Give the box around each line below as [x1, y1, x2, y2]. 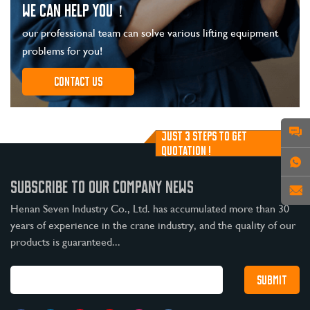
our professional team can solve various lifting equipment [21, 26, 278, 39]
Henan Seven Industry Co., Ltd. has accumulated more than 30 [10, 202, 289, 216]
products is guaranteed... [10, 235, 120, 249]
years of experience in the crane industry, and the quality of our [10, 219, 295, 232]
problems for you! [21, 44, 102, 57]
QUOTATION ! [161, 143, 211, 158]
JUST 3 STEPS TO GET [161, 128, 247, 143]
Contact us [53, 74, 102, 89]
